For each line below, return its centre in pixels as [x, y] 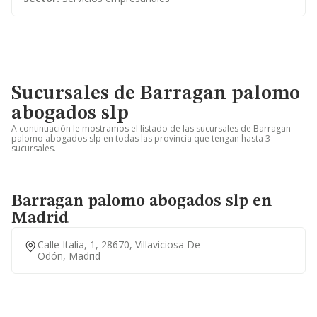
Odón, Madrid [69, 256]
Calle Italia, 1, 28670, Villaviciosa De [119, 244]
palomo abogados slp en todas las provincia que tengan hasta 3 [141, 138]
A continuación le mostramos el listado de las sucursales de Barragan [151, 128]
